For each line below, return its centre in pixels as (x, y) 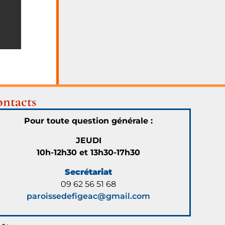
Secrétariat (89, 172)
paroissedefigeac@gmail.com (89, 196)
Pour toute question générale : (89, 121)
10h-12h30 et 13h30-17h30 (89, 152)
